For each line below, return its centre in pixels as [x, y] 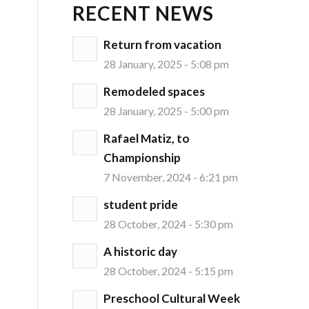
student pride [141, 205]
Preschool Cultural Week [172, 299]
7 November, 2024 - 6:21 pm [171, 178]
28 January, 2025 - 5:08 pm [167, 64]
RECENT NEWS [143, 13]
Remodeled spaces [154, 92]
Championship [142, 158]
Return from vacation [163, 45]
